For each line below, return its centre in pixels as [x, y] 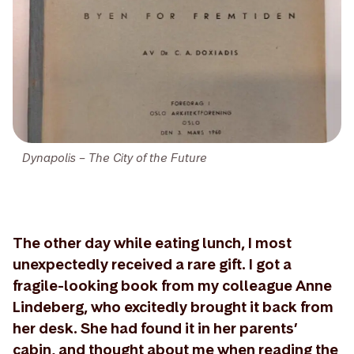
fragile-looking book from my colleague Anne [172, 285]
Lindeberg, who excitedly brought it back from [173, 307]
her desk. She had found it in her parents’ [155, 328]
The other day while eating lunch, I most [152, 243]
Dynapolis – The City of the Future [115, 157]
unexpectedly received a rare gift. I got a [152, 264]
